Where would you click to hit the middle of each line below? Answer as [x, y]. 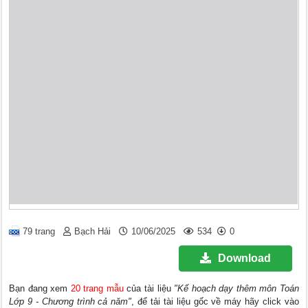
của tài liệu [149, 289]
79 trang [39, 231]
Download [244, 258]
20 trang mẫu [97, 289]
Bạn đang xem [40, 289]
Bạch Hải [93, 231]
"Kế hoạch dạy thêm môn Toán [236, 289]
